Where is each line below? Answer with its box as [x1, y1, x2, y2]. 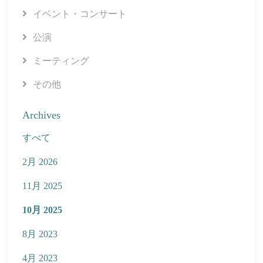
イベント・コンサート [33, 8, 127, 19]
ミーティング [33, 55, 89, 66]
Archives [22, 109, 60, 121]
